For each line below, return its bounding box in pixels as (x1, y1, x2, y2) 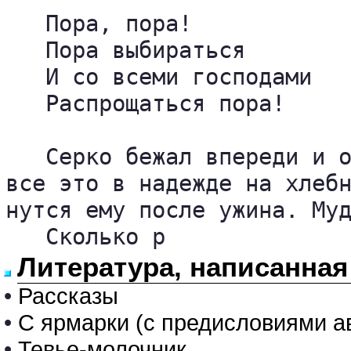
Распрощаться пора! (5, 90, 285, 117)
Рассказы (18, 283, 118, 309)
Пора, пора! (5, 10, 192, 37)
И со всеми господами (5, 63, 312, 90)
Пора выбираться (5, 37, 245, 63)
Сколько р (5, 223, 165, 250)
